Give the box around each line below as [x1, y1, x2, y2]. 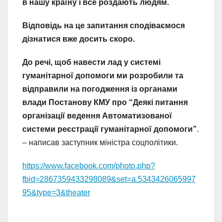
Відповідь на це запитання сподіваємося [22, 21, 185, 30]
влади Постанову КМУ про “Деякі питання [22, 98, 188, 107]
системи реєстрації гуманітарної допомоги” [22, 125, 197, 134]
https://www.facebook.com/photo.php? [22, 162, 155, 170]
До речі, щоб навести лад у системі [22, 58, 161, 67]
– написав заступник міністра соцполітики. [22, 138, 178, 147]
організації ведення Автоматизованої [22, 111, 172, 120]
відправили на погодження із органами [22, 85, 177, 94]
